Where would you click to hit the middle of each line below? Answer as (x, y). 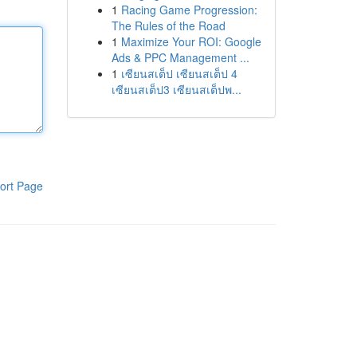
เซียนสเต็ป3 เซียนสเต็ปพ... (176, 89)
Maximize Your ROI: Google (191, 41)
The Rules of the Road (168, 25)
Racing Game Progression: (189, 10)
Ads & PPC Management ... (180, 57)
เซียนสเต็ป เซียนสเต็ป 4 (179, 73)
